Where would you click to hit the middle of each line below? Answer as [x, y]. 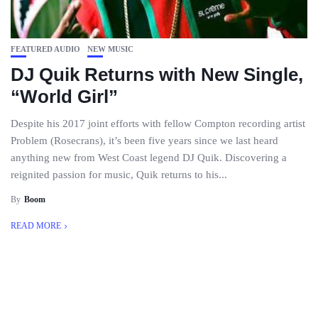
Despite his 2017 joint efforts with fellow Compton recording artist [158, 124]
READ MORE [36, 226]
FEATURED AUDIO [45, 49]
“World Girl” [64, 97]
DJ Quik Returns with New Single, [157, 75]
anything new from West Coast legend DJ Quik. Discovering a [149, 158]
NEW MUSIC [110, 49]
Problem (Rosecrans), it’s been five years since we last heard [144, 141]
